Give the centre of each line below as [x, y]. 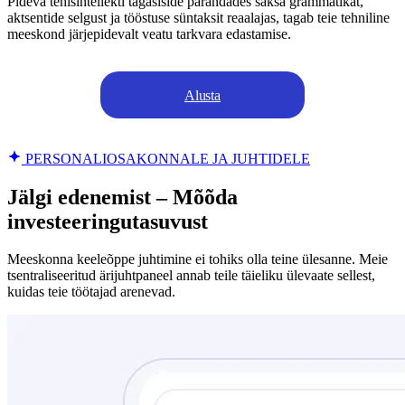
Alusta [202, 95]
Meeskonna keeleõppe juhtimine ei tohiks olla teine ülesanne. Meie [198, 259]
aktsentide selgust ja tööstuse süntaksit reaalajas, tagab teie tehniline [198, 17]
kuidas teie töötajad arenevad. [91, 292]
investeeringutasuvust [108, 221]
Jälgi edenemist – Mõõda [122, 197]
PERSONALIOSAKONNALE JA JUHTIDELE [166, 158]
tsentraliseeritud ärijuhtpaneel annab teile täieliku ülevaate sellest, [191, 276]
